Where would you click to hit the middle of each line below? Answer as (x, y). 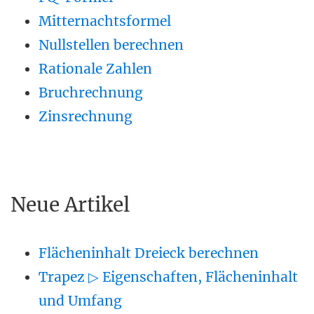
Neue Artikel (70, 205)
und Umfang (80, 301)
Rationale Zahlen (95, 69)
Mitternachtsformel (105, 21)
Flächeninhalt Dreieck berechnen (149, 253)
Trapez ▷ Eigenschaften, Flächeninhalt (168, 277)
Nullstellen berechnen (111, 45)
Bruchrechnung (91, 93)
